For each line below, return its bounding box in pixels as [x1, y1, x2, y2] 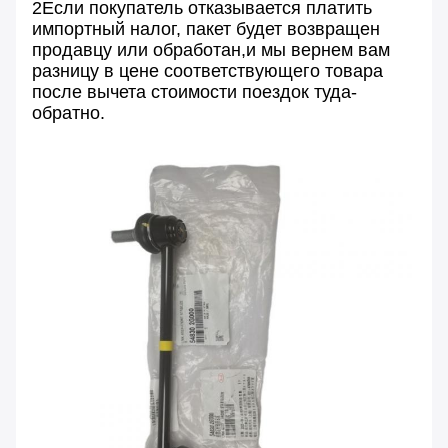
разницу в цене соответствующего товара [32, 60, 383, 81]
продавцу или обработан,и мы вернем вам [32, 39, 390, 60]
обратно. [32, 102, 105, 123]
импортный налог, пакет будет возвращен [32, 18, 380, 39]
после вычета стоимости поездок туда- [32, 81, 357, 102]
